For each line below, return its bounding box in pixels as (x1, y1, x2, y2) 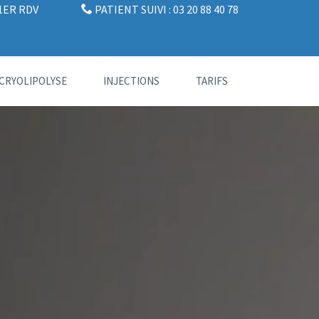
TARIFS (196, 74, 228, 88)
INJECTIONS (103, 74, 160, 88)
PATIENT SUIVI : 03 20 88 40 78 (93, 2, 239, 16)
